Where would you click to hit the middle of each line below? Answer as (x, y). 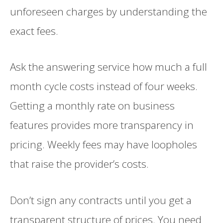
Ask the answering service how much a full (109, 67)
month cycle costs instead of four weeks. (104, 86)
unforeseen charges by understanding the (109, 12)
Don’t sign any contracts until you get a (101, 200)
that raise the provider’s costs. (79, 164)
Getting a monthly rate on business (92, 106)
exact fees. (34, 31)
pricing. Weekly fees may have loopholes (104, 145)
